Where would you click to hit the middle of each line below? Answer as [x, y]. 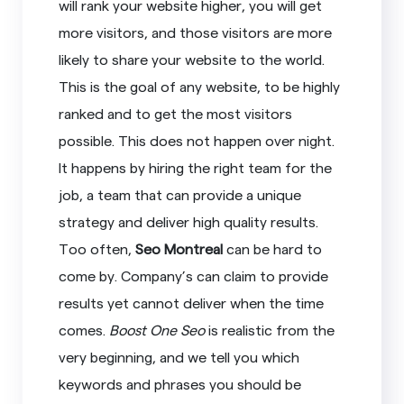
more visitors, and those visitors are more [196, 32]
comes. [84, 329]
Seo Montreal [179, 248]
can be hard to [273, 248]
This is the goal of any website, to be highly [200, 86]
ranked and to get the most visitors [176, 113]
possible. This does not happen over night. [197, 140]
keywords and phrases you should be [180, 383]
